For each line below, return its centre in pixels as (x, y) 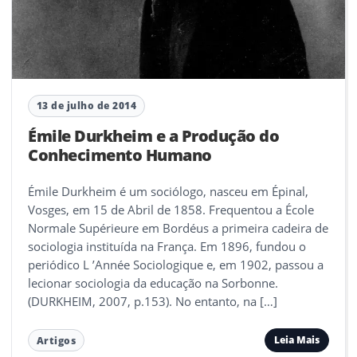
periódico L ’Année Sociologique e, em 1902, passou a (176, 264)
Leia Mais (296, 340)
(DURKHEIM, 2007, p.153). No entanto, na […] (153, 301)
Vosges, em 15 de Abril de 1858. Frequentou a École (171, 209)
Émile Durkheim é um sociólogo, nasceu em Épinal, (168, 191)
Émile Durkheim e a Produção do (154, 135)
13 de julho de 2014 (86, 106)
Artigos (56, 340)
